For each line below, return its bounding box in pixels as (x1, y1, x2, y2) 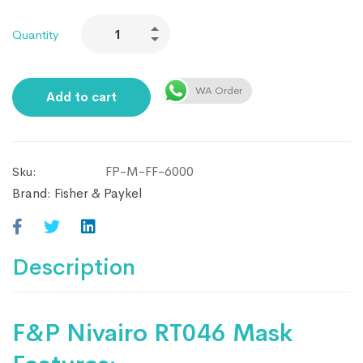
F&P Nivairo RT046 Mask (12, 318, 293, 349)
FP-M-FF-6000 (105, 163, 194, 181)
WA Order (195, 83, 242, 98)
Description (12, 253, 135, 282)
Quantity (12, 26, 58, 42)
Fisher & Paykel (54, 185, 142, 203)
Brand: (12, 185, 54, 203)
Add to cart (46, 89, 117, 105)
